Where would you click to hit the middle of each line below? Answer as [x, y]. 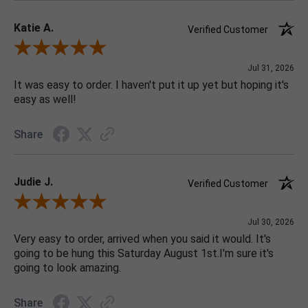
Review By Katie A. [53, 49]
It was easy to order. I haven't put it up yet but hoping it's [151, 85]
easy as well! [45, 100]
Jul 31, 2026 [271, 68]
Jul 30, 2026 [271, 222]
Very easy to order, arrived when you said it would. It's [142, 239]
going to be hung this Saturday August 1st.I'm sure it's [144, 254]
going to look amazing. [67, 268]
